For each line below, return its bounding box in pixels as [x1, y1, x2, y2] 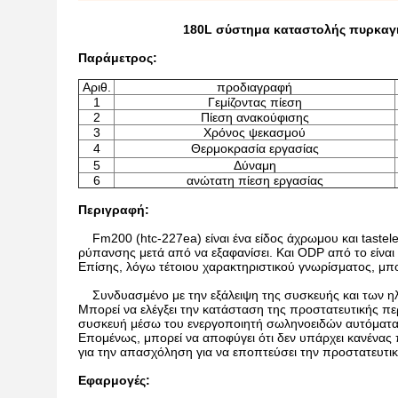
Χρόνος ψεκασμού [203, 125, 306, 139]
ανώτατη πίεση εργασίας [186, 173, 323, 187]
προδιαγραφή [217, 80, 292, 94]
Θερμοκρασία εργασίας [190, 141, 319, 155]
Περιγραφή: [78, 203, 149, 217]
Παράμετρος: [78, 51, 157, 65]
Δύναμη [233, 158, 276, 172]
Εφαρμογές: [78, 373, 150, 387]
